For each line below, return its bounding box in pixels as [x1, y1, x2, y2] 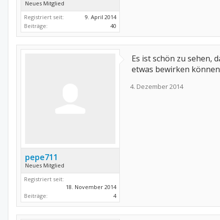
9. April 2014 [85, 13, 116, 21]
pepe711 [25, 152, 58, 163]
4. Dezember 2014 [130, 82, 183, 91]
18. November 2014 [66, 183, 116, 191]
